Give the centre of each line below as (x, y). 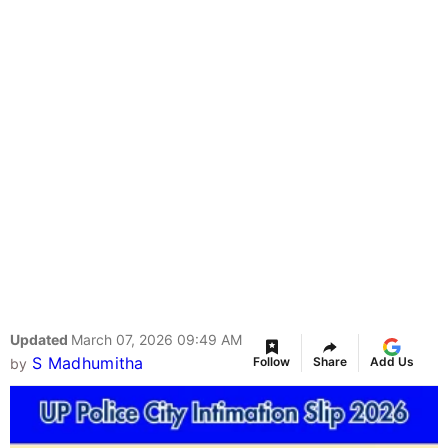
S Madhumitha (87, 363)
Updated (40, 340)
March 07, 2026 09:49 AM (156, 340)
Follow (271, 362)
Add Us (392, 362)
